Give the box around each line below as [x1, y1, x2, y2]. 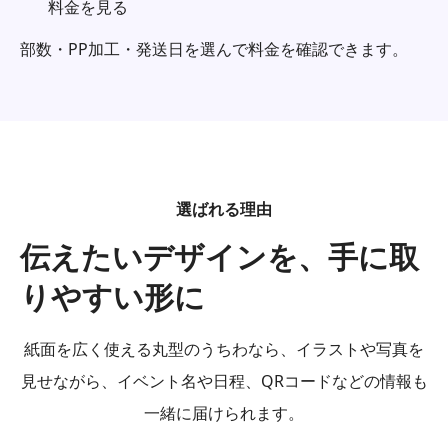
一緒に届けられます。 [144, 402, 304, 424]
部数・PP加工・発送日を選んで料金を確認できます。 [20, 38, 408, 60]
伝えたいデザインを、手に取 [20, 236, 419, 277]
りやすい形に [20, 276, 205, 317]
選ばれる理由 [176, 198, 272, 220]
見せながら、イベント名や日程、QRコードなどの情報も [20, 370, 428, 392]
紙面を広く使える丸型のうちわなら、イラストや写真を [24, 338, 424, 360]
